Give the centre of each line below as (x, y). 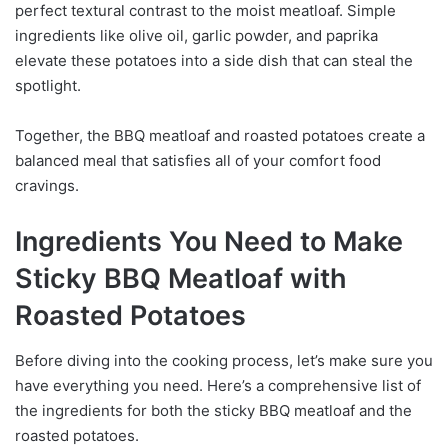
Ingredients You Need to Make (209, 242)
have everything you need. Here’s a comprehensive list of (218, 385)
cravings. (47, 186)
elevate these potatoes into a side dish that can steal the (214, 61)
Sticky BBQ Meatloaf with (181, 279)
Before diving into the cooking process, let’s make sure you (224, 360)
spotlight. (48, 86)
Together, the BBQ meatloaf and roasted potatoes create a (220, 136)
